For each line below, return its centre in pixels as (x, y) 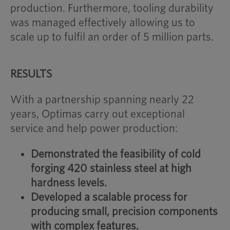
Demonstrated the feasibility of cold (116, 154)
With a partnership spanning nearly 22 (102, 100)
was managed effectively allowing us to (103, 23)
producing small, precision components (124, 212)
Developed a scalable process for (109, 197)
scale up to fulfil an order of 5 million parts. (112, 37)
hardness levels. (69, 183)
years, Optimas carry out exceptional (98, 114)
